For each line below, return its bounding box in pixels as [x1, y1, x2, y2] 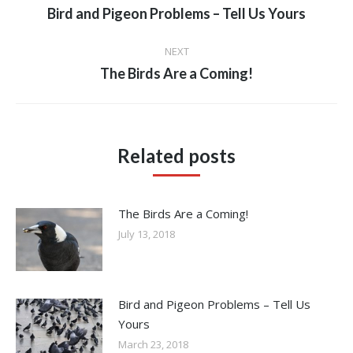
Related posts [117, 143, 236, 167]
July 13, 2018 [118, 226, 175, 241]
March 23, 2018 [118, 336, 188, 351]
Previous [175, 3, 224, 20]
